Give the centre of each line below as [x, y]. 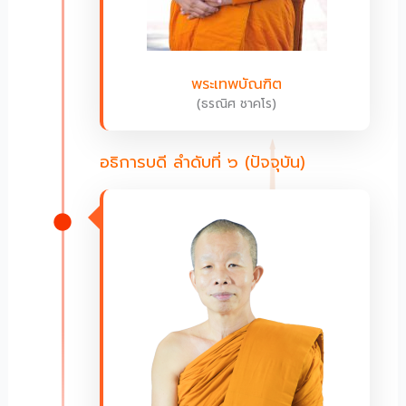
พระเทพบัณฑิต [237, 85]
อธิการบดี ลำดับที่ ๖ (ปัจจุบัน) [202, 163]
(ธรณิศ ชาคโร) [237, 104]
